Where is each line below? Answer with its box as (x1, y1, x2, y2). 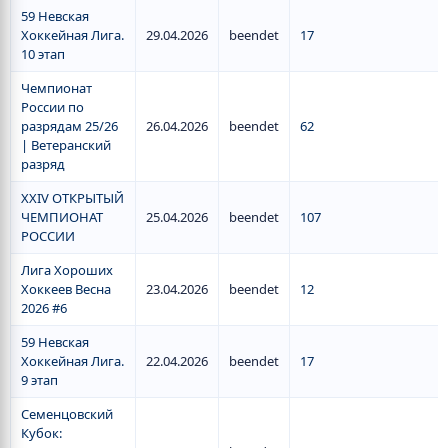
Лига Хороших (21, 261, 113, 279)
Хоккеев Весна (21, 280, 111, 298)
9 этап (21, 371, 58, 389)
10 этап (21, 45, 65, 63)
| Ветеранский (21, 136, 111, 154)
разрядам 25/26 (21, 117, 118, 135)
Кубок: (21, 424, 62, 442)
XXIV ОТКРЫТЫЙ (21, 189, 124, 207)
